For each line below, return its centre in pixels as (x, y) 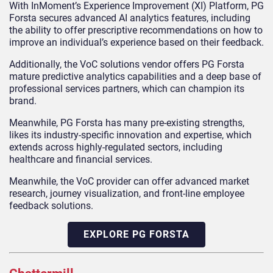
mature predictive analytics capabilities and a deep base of (135, 76)
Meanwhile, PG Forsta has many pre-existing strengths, (127, 122)
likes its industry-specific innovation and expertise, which (130, 135)
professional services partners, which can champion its (127, 88)
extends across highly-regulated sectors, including (116, 147)
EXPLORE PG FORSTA (136, 234)
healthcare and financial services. (81, 159)
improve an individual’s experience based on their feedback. (136, 42)
